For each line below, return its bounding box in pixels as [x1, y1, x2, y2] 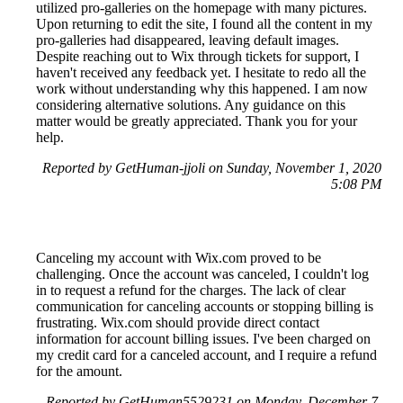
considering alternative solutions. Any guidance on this [36, 97, 345, 113]
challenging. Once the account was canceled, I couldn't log [36, 266, 369, 282]
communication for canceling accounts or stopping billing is [36, 299, 373, 315]
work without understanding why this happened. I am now [36, 81, 368, 97]
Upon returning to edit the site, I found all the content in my [36, 16, 372, 32]
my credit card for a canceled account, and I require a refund [36, 347, 377, 363]
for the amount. [36, 363, 122, 380]
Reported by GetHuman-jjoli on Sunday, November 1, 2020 [42, 160, 381, 176]
